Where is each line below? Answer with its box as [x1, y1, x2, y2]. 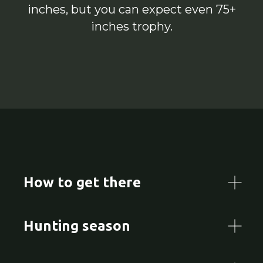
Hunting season [23, 217, 130, 234]
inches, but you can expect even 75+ [27, 2, 236, 16]
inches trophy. [90, 19, 173, 33]
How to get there [23, 174, 141, 190]
